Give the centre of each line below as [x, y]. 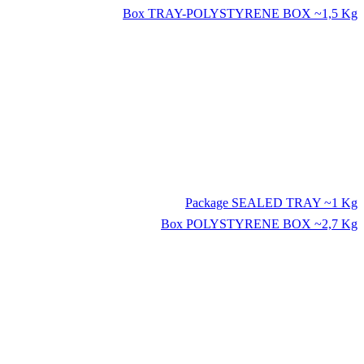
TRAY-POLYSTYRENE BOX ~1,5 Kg [253, 14]
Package [208, 202]
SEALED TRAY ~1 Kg [295, 202]
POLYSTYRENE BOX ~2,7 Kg [272, 223]
